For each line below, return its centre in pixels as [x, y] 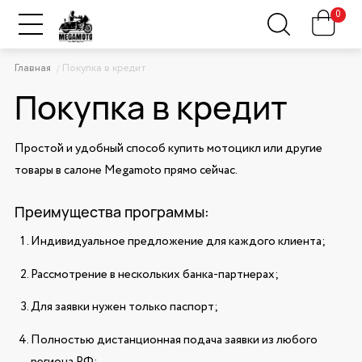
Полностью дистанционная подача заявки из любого [174, 340]
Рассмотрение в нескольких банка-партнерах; [156, 274]
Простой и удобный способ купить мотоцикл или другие [168, 148]
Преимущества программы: [112, 211]
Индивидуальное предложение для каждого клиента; [178, 242]
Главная [32, 68]
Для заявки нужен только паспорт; [124, 307]
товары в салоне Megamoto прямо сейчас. [126, 170]
